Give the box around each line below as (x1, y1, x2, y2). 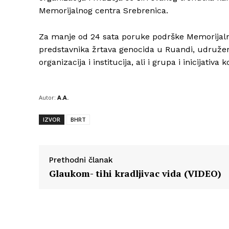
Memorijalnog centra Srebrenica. (39, 6, 168, 16)
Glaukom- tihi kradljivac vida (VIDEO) (49, 167, 221, 180)
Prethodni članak (49, 155, 113, 165)
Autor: (39, 94, 56, 102)
